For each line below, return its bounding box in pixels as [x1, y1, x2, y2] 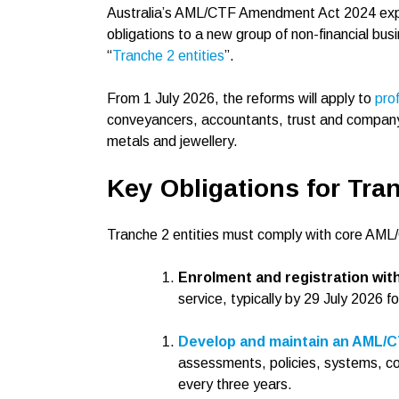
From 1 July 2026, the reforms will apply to [107, 91, 375, 106]
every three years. [178, 377, 292, 392]
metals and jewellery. [107, 134, 238, 149]
